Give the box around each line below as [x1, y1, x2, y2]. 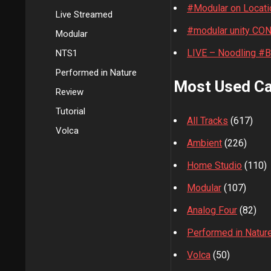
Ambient [187, 137, 222, 149]
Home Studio [187, 160, 242, 171]
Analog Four [187, 204, 237, 216]
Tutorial [56, 106, 85, 117]
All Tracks [187, 115, 228, 126]
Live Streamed [56, 9, 113, 20]
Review [56, 87, 83, 97]
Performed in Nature [56, 67, 137, 78]
